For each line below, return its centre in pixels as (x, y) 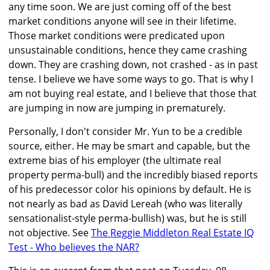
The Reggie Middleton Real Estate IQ (172, 233)
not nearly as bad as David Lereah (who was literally (125, 204)
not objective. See (50, 233)
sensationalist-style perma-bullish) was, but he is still (127, 218)
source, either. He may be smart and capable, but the (129, 146)
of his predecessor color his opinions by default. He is (130, 190)
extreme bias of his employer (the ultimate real (115, 161)
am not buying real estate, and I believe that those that (133, 94)
